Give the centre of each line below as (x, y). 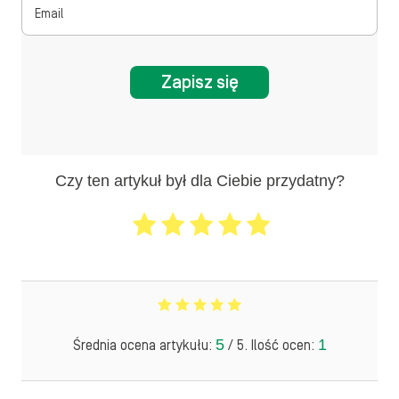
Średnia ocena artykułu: (144, 345)
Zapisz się (199, 82)
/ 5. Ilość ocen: (271, 345)
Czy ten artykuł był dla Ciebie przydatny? (199, 181)
